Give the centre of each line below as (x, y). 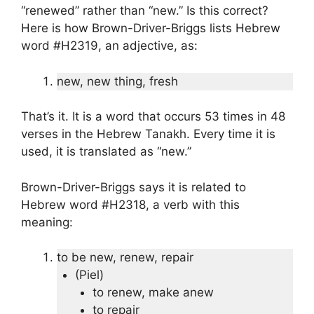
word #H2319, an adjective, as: (109, 46)
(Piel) (89, 275)
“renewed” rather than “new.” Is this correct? (145, 11)
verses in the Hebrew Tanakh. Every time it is (148, 134)
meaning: (47, 222)
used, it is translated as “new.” (106, 152)
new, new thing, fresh (117, 81)
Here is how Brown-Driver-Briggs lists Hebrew (151, 28)
